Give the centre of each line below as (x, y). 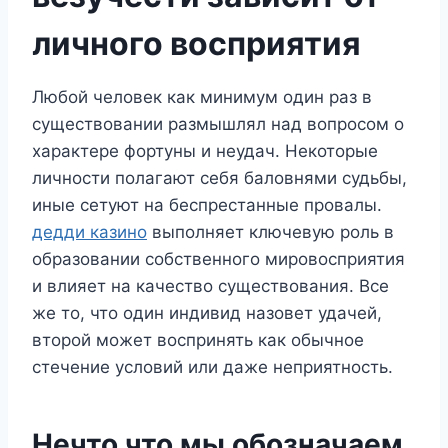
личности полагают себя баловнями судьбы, (219, 177)
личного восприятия (196, 43)
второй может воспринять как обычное (198, 339)
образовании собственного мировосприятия (218, 258)
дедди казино (89, 231)
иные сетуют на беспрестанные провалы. (207, 204)
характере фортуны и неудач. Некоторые (205, 150)
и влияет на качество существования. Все (210, 285)
